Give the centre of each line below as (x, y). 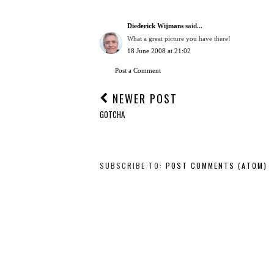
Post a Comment (138, 70)
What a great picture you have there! (179, 38)
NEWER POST (143, 98)
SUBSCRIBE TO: (133, 165)
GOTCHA (112, 114)
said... (193, 26)
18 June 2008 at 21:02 (159, 51)
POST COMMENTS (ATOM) (217, 165)
